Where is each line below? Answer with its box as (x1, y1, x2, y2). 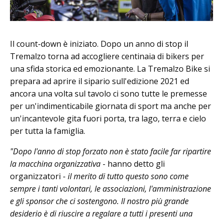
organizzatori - (10, 170, 68, 182)
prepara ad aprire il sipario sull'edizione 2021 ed (10, 75, 189, 87)
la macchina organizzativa (10, 158, 101, 169)
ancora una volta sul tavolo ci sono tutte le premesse (10, 88, 207, 99)
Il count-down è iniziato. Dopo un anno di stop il (10, 38, 188, 49)
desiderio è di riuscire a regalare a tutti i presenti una (10, 208, 193, 219)
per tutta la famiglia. (10, 125, 85, 136)
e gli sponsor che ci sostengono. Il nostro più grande (10, 195, 189, 207)
